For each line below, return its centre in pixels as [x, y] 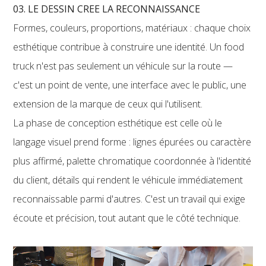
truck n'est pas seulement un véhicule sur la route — [123, 66]
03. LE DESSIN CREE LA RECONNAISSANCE [107, 9]
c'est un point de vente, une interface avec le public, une [130, 85]
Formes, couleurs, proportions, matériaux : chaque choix [132, 28]
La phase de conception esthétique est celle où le [118, 123]
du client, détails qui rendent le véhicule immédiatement [128, 180]
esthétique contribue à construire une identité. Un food [129, 47]
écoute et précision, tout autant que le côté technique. [128, 218]
